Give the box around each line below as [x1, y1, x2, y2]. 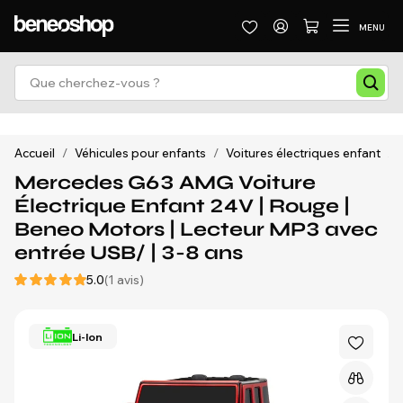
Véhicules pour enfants [75, 146, 206, 160]
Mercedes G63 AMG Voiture [14, 171, 316, 194]
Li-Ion [72, 329, 103, 344]
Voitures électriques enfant [226, 146, 381, 160]
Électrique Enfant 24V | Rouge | [14, 194, 350, 218]
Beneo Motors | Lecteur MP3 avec [14, 218, 378, 241]
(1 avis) [104, 273, 144, 287]
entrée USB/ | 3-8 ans [14, 241, 243, 264]
